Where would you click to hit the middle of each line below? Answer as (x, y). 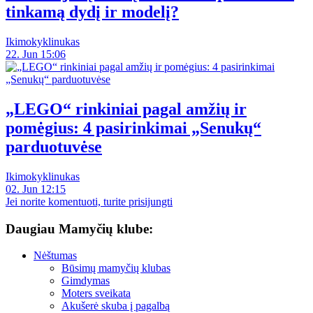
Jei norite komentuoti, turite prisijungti (89, 201)
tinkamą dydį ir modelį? (92, 12)
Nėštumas (55, 256)
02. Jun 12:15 (36, 189)
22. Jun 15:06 (36, 54)
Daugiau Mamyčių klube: (79, 228)
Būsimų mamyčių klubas (116, 268)
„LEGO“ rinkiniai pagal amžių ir (126, 109)
